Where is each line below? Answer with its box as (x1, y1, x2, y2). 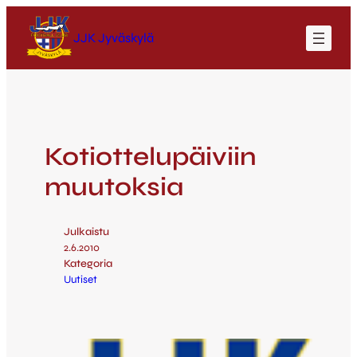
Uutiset (64, 273, 97, 286)
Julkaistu (64, 225, 109, 238)
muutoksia (45, 171, 183, 202)
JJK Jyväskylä (73, 29, 154, 45)
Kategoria (64, 257, 112, 270)
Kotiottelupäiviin (45, 140, 257, 172)
